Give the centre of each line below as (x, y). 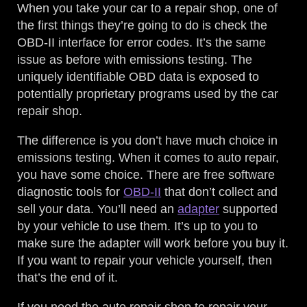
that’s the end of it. (68, 278)
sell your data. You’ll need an (98, 209)
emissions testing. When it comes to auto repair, (148, 158)
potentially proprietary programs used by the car (148, 94)
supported (249, 209)
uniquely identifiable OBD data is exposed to (138, 77)
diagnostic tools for (71, 192)
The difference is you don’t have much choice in (148, 141)
